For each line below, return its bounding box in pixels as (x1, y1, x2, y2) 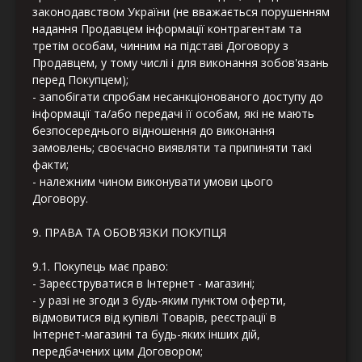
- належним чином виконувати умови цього (32, 174, 273, 190)
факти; (32, 157, 69, 173)
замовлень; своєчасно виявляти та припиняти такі (32, 140, 312, 156)
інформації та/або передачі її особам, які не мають (32, 106, 314, 122)
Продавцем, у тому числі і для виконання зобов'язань (32, 55, 329, 71)
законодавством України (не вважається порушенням (32, 4, 330, 20)
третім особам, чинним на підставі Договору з (32, 38, 288, 54)
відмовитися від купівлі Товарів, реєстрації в (32, 309, 276, 326)
